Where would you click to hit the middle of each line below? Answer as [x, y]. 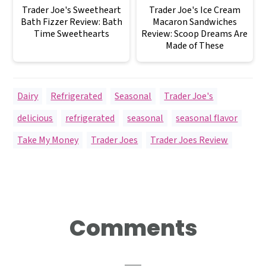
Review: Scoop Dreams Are [195, 34]
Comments [133, 228]
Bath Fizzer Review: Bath [71, 22]
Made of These [194, 46]
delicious [35, 118]
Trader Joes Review [189, 140]
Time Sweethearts [71, 34]
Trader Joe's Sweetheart [71, 10]
